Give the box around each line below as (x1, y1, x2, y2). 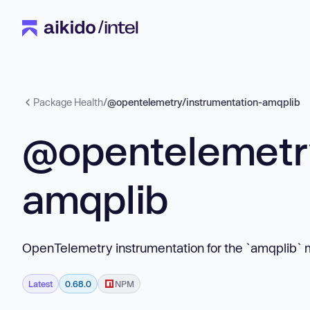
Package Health (33, 96, 103, 108)
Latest (28, 278, 53, 289)
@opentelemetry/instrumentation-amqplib (107, 96, 300, 108)
